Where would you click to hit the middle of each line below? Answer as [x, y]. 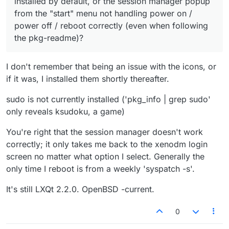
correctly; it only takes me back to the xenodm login [107, 144]
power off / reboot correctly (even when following [111, 25]
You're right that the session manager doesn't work [105, 132]
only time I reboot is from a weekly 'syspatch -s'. [100, 168]
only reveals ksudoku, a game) [65, 111]
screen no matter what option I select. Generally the [105, 156]
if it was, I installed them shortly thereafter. [88, 78]
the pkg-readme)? [49, 38]
